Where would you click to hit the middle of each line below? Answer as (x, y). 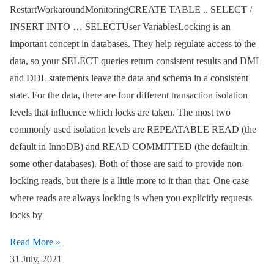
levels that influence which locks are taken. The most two (120, 113)
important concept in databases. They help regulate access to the (133, 44)
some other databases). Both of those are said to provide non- (127, 164)
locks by (26, 215)
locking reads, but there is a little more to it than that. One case (129, 181)
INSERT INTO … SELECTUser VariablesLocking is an (120, 27)
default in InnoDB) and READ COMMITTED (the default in (129, 147)
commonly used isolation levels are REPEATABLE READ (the (133, 130)
